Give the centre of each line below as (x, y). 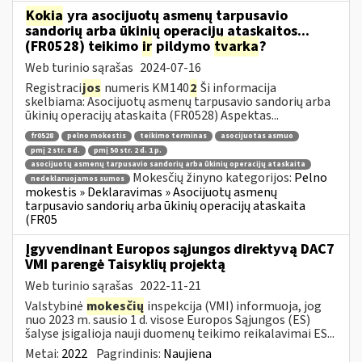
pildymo (183, 46)
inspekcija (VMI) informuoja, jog (233, 306)
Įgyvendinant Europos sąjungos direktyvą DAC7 (180, 249)
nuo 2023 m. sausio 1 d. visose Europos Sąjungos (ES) (168, 320)
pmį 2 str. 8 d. (55, 150)
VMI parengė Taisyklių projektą (125, 264)
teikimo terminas (173, 137)
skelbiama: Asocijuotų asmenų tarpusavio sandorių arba (178, 101)
